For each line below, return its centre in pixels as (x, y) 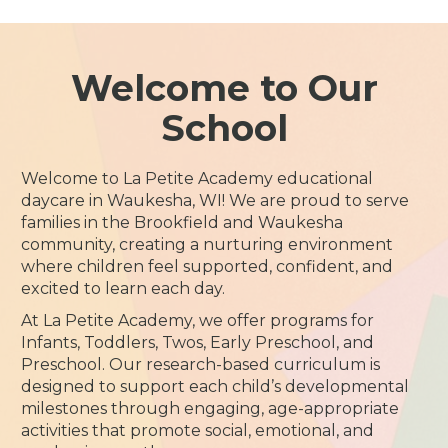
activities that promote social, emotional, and (198, 430)
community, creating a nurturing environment (207, 244)
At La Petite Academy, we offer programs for (198, 320)
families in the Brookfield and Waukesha (182, 222)
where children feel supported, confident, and (207, 266)
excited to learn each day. (123, 288)
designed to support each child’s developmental (215, 386)
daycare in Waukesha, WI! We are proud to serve (215, 200)
